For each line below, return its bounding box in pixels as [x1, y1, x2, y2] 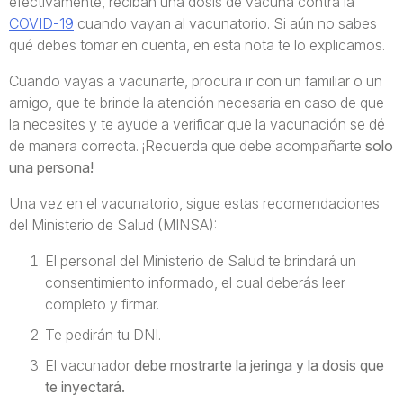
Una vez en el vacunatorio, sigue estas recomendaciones [9, 194, 380, 212]
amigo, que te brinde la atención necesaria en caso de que [9, 94, 384, 112]
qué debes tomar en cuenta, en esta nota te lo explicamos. [9, 36, 385, 54]
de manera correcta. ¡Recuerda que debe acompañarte [9, 137, 362, 155]
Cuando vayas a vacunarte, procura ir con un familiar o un [9, 72, 382, 90]
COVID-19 [9, 14, 74, 32]
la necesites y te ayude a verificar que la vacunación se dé [9, 115, 385, 133]
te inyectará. [45, 378, 125, 396]
